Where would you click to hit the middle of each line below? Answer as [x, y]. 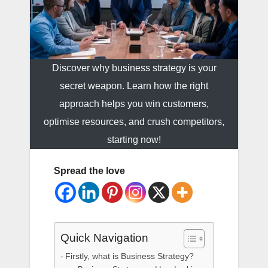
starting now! [134, 140]
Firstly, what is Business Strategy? [129, 256]
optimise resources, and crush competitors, [134, 122]
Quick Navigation [104, 238]
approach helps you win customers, [134, 104]
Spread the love [89, 171]
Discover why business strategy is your [134, 68]
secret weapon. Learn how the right [134, 86]
